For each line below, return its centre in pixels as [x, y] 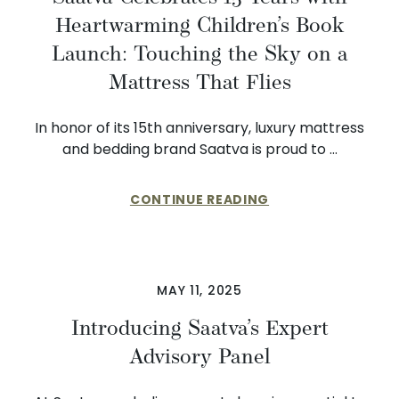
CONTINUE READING [199, 199]
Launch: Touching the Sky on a [199, 53]
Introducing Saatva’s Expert [199, 328]
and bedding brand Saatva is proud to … [199, 149]
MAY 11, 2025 [199, 290]
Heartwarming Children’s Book [199, 25]
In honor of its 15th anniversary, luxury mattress [199, 128]
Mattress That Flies [199, 82]
